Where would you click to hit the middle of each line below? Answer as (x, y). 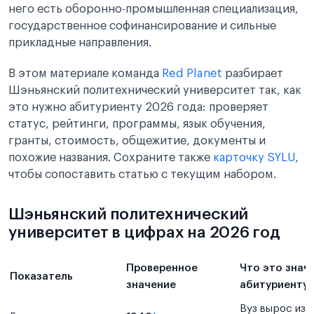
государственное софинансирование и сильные (142, 26)
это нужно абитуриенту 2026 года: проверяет (138, 107)
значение (151, 285)
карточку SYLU (254, 158)
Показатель (41, 277)
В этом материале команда (85, 74)
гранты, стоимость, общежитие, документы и (137, 141)
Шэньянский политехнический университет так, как (155, 90)
